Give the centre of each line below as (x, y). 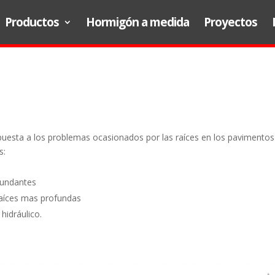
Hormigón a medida (137, 22)
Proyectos (230, 22)
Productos (32, 22)
